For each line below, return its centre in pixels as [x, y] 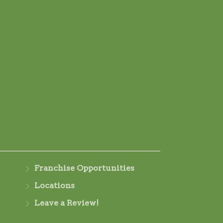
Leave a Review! [66, 203]
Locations [54, 185]
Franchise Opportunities [84, 168]
